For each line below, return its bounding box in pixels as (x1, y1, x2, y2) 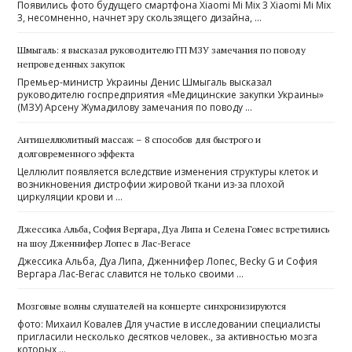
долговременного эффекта (17, 147, 135, 159)
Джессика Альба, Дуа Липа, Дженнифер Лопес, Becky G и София (17, 254, 318, 268)
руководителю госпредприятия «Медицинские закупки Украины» (17, 87, 324, 101)
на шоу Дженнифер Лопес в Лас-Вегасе (17, 236, 192, 249)
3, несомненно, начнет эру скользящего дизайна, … (17, 10, 262, 24)
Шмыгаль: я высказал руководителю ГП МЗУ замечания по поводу (17, 43, 306, 56)
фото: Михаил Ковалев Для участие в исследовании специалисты (17, 317, 321, 331)
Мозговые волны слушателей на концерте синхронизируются (17, 299, 287, 312)
